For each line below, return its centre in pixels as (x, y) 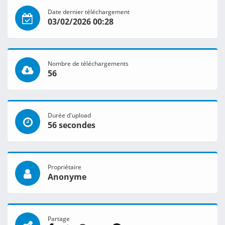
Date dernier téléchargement (89, 12)
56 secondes (72, 125)
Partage (59, 219)
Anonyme (67, 177)
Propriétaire (65, 167)
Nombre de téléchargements (88, 64)
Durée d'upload (69, 115)
